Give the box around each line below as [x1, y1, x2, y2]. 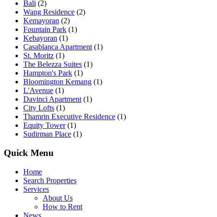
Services [23, 185, 49, 193]
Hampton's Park [23, 69, 72, 77]
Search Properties [23, 176, 77, 185]
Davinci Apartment [23, 95, 81, 104]
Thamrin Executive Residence [23, 112, 115, 121]
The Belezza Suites [23, 60, 82, 69]
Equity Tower [23, 121, 65, 130]
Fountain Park [23, 25, 66, 34]
